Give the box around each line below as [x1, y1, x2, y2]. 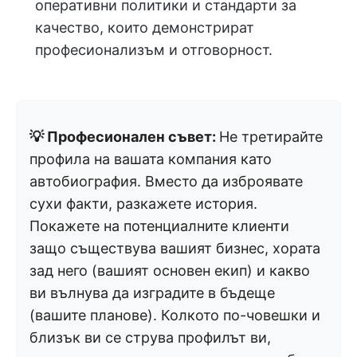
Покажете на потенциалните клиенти [29, 218, 289, 234]
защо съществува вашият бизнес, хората [29, 240, 320, 257]
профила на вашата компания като [29, 151, 272, 167]
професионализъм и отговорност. [35, 41, 273, 58]
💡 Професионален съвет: [29, 128, 219, 145]
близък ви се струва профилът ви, [29, 329, 271, 346]
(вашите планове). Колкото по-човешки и [29, 307, 320, 324]
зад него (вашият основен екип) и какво [29, 262, 310, 279]
